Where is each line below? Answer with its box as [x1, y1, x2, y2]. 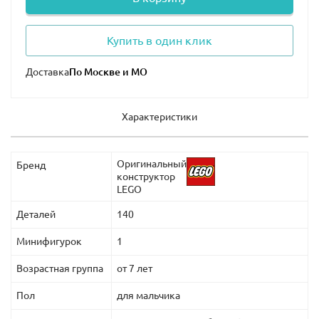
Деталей [16, 208, 56, 220]
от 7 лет [117, 262, 152, 274]
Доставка [26, 66, 69, 78]
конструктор [117, 170, 175, 182]
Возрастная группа [16, 262, 103, 274]
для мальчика [117, 289, 180, 301]
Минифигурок [16, 235, 82, 247]
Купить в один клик [107, 33, 212, 47]
